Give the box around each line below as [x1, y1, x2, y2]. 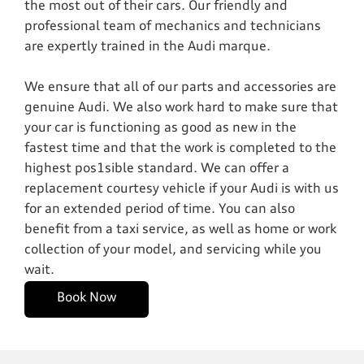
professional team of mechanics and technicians [24, 20, 321, 33]
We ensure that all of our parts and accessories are [24, 81, 336, 94]
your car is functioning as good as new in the [24, 122, 297, 135]
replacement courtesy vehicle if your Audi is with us [24, 183, 339, 196]
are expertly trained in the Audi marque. [24, 41, 271, 54]
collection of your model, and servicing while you [24, 244, 322, 257]
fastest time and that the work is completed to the [24, 142, 336, 155]
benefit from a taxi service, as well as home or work [24, 223, 336, 236]
